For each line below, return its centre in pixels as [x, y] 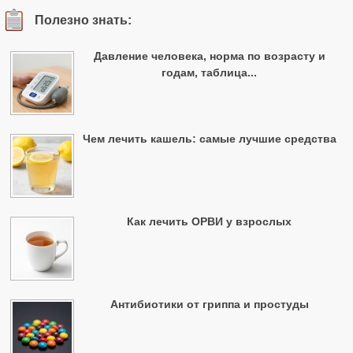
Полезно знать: [84, 19]
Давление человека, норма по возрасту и [209, 56]
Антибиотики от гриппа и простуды [209, 304]
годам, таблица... [210, 72]
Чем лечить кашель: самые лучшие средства [209, 138]
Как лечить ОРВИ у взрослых [210, 221]
